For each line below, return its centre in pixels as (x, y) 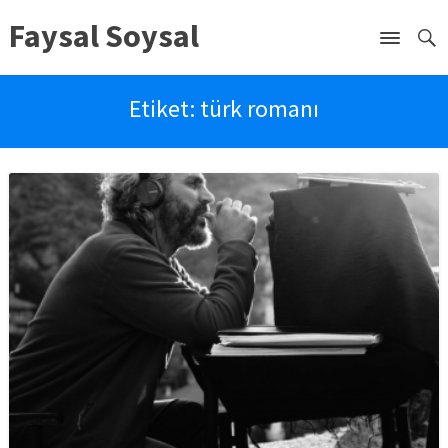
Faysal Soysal (103, 36)
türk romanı (259, 108)
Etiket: (164, 108)
